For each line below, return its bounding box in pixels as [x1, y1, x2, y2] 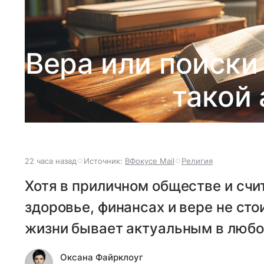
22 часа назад [25, 156, 77, 166]
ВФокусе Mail [125, 156, 174, 166]
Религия [181, 156, 213, 166]
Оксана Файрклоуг [60, 251, 143, 263]
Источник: [84, 156, 125, 166]
